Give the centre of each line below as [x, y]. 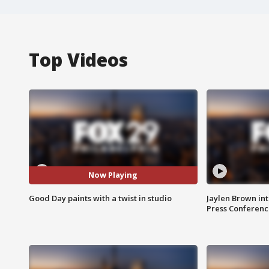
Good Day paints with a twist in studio [100, 198]
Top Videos [78, 59]
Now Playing [113, 175]
